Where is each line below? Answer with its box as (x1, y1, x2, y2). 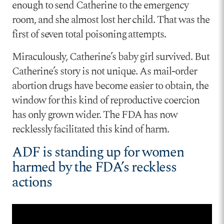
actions (12, 171, 52, 193)
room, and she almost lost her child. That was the (12, 11, 209, 28)
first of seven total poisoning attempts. (12, 26, 166, 42)
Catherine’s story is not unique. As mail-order (12, 63, 197, 79)
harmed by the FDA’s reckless (12, 156, 176, 178)
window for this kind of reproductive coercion (12, 92, 199, 108)
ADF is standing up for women (12, 141, 184, 163)
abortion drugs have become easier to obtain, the (12, 77, 208, 94)
